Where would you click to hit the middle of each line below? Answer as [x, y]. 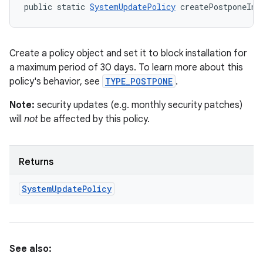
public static [57, 7]
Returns [36, 162]
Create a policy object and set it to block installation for [128, 53]
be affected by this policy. [94, 119]
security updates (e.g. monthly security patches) [140, 105]
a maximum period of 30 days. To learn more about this [126, 68]
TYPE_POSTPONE [139, 81]
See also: [31, 249]
